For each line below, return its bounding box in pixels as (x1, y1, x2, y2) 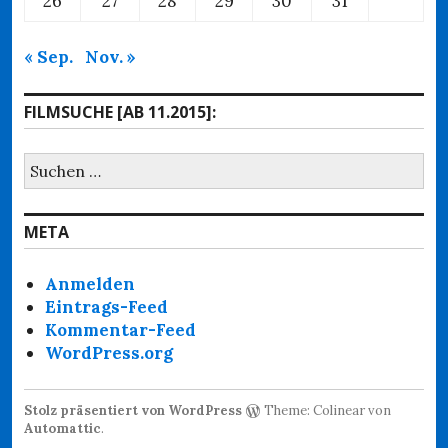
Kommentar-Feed (45, 318, 197, 341)
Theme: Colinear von (261, 401, 391, 419)
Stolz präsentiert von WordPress (24, 401, 242, 419)
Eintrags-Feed (45, 295, 169, 318)
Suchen (23, 151, 84, 174)
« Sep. (24, 45, 73, 68)
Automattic (24, 419, 101, 437)
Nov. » (85, 45, 136, 68)
